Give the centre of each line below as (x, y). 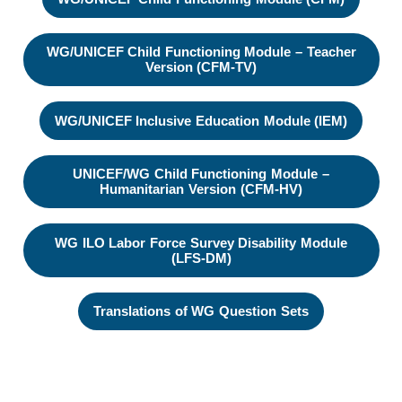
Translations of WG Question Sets (201, 311)
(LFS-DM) (201, 258)
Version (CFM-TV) (201, 67)
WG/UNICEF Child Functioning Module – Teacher (201, 52)
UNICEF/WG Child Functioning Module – (201, 174)
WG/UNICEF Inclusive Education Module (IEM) (201, 120)
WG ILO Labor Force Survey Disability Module (201, 242)
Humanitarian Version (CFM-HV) (201, 189)
